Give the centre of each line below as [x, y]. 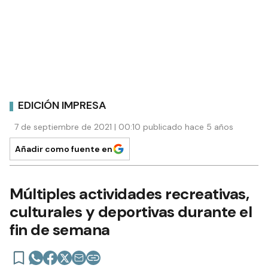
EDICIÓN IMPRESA [62, 106]
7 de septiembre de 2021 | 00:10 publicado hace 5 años [124, 127]
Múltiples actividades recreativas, [129, 194]
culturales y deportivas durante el [131, 211]
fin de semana [60, 229]
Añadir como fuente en [64, 149]
